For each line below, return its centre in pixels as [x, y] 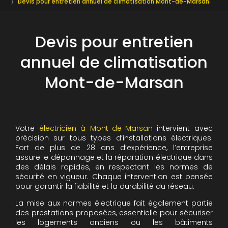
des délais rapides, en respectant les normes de [114, 167]
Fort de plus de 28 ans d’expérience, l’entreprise [114, 148]
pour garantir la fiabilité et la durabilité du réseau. [105, 186]
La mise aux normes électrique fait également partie [114, 203]
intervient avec [183, 128]
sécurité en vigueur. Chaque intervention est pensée [114, 177]
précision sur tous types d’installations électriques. [114, 138]
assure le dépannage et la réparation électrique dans [114, 157]
